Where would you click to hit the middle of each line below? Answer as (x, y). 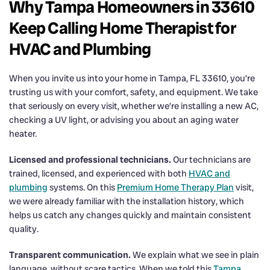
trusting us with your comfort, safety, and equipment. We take (133, 92)
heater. (23, 133)
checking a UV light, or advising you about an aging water (124, 120)
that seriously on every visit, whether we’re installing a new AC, (134, 106)
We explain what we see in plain (195, 255)
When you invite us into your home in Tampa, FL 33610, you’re (132, 78)
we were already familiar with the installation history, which (127, 201)
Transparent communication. (70, 255)
